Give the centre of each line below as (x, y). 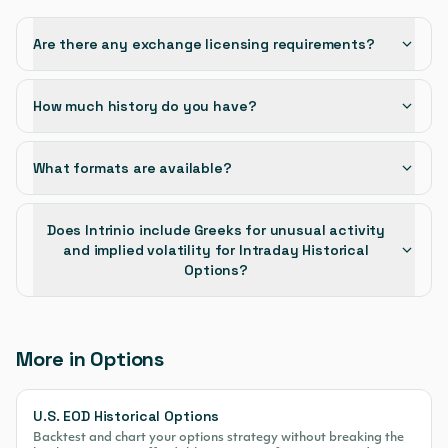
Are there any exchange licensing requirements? (204, 44)
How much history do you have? (145, 106)
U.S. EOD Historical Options (126, 416)
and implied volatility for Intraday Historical (216, 250)
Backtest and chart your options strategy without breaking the (218, 438)
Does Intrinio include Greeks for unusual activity (216, 230)
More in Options (90, 359)
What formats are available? (132, 168)
